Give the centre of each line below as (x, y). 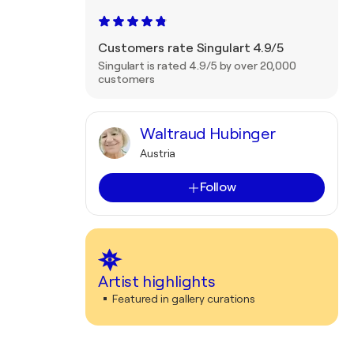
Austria (158, 153)
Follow (218, 187)
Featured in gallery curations (184, 299)
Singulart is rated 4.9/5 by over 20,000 (198, 66)
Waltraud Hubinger (208, 134)
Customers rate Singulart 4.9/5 (191, 48)
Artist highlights (157, 282)
